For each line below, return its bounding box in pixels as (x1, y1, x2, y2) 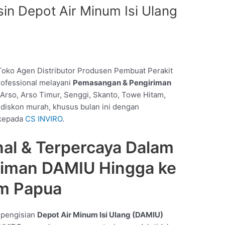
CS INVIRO (25, 114, 63, 124)
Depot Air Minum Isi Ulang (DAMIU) (37, 210, 164, 219)
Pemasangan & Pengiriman (73, 78, 172, 87)
